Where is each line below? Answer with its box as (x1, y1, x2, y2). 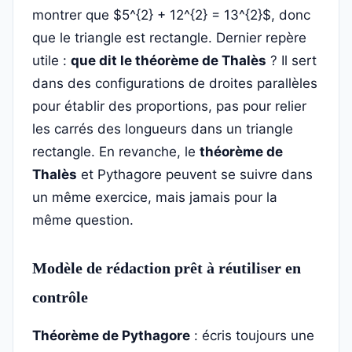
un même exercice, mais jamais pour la (32, 189, 277, 205)
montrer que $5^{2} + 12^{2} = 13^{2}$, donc (32, 7, 310, 23)
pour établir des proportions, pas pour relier (32, 98, 306, 114)
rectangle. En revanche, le (32, 144, 200, 159)
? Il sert (266, 53, 317, 68)
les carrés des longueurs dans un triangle (32, 121, 293, 137)
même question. (32, 212, 134, 228)
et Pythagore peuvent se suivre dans (77, 167, 313, 182)
